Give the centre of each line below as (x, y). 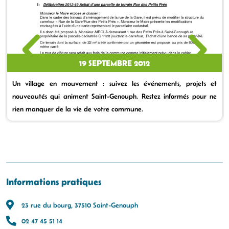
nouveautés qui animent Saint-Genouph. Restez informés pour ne (114, 96)
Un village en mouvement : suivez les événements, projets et (114, 83)
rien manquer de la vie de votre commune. (78, 109)
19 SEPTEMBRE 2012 (114, 63)
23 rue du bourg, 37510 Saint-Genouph (80, 205)
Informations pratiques (54, 181)
